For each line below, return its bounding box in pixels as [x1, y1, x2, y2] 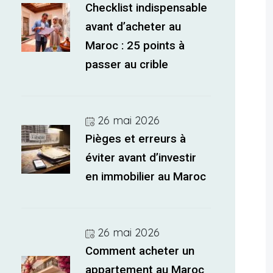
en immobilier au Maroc [85, 170, 207, 183]
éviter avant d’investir [85, 151, 197, 165]
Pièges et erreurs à [85, 132, 186, 146]
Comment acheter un [85, 244, 195, 258]
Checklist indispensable [85, 1, 208, 15]
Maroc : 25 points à [85, 39, 185, 52]
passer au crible [85, 58, 169, 71]
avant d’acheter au [85, 20, 182, 34]
